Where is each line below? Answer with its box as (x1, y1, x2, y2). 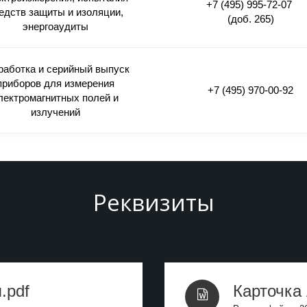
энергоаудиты (22, 21, 88, 33)
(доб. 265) (227, 13, 274, 25)
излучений (30, 106, 80, 119)
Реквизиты (93, 187, 214, 219)
